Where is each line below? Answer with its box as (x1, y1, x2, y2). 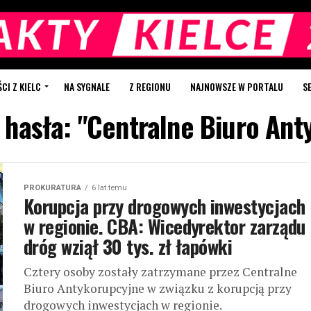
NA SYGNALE (64, 79, 110, 94)
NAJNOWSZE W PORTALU (190, 79, 283, 94)
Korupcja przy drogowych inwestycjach (24, 192, 305, 221)
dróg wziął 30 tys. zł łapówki (24, 233, 233, 261)
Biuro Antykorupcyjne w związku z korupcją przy (24, 280, 292, 297)
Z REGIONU (129, 79, 171, 94)
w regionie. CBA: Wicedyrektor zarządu (24, 212, 305, 241)
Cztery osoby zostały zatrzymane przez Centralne (24, 264, 297, 280)
